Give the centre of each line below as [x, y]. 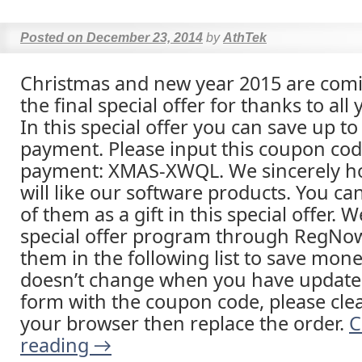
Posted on [52, 38]
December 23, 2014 [145, 38]
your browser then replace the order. [185, 323]
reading [57, 345]
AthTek [245, 38]
